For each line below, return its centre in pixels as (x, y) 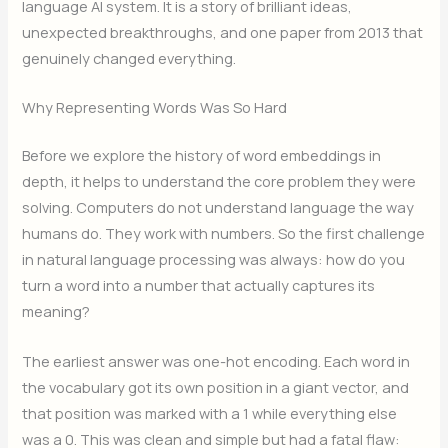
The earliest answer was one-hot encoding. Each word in (216, 360)
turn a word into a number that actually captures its (199, 285)
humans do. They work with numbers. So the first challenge (224, 233)
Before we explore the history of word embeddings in (202, 155)
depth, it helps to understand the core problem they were (219, 181)
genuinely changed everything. (129, 58)
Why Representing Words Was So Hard (155, 107)
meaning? (56, 311)
